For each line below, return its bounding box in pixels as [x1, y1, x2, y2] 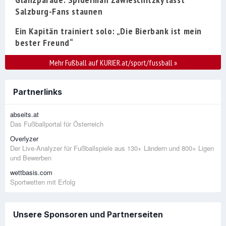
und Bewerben [10, 153, 51, 163]
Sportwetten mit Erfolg [10, 177, 75, 187]
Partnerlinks [13, 87, 62, 97]
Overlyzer [10, 134, 38, 144]
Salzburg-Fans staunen [15, 6, 103, 18]
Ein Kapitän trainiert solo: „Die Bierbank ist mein [15, 25, 202, 37]
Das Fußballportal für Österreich [10, 119, 103, 129]
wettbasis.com [10, 167, 52, 178]
